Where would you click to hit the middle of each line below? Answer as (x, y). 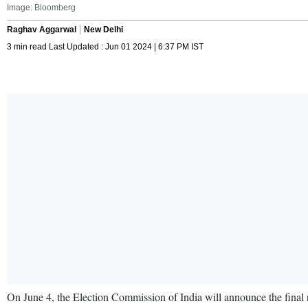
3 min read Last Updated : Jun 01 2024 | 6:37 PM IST (105, 46)
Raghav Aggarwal (42, 29)
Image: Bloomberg (41, 7)
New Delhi (103, 29)
